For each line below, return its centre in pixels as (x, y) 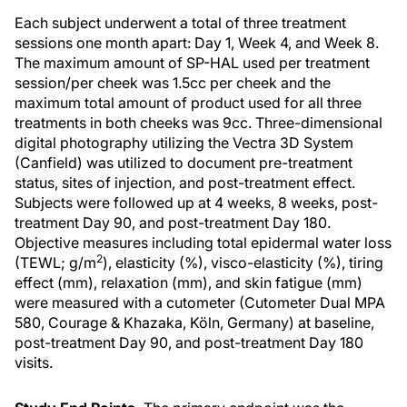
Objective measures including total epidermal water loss (203, 243)
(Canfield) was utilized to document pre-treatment (184, 163)
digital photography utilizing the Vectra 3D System (184, 143)
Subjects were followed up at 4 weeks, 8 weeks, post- (196, 203)
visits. (34, 362)
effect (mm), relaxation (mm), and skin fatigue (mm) (189, 283)
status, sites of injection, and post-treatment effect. (185, 183)
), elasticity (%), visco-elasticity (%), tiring (243, 263)
